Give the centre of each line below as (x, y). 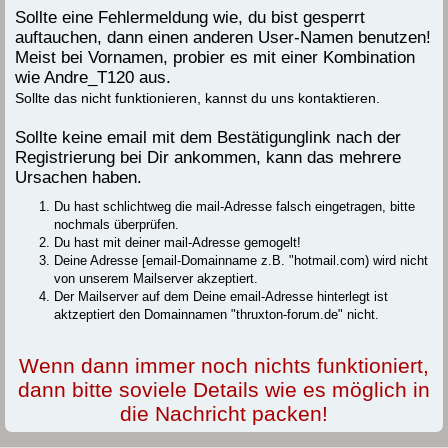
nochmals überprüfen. (116, 225)
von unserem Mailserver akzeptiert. (156, 279)
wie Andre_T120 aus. (93, 77)
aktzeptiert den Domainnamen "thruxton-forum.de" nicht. (216, 315)
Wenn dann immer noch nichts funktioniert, (224, 365)
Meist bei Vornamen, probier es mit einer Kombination (215, 57)
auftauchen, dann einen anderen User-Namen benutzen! (223, 37)
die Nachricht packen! (224, 413)
